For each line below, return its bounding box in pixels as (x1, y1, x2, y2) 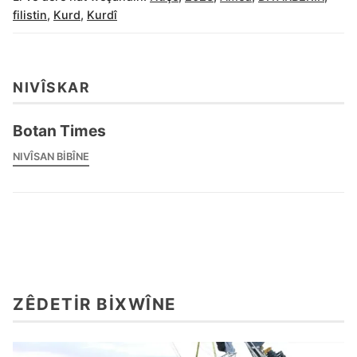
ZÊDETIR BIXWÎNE (13, 294, 177, 315)
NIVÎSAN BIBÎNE (13, 151, 89, 163)
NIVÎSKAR (13, 79, 90, 96)
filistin (13, 7, 47, 22)
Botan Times (13, 121, 106, 141)
